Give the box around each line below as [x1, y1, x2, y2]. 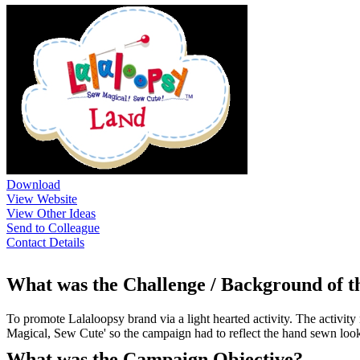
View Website [6, 191, 77, 206]
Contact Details [6, 235, 84, 249]
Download [6, 177, 60, 191]
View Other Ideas [6, 206, 96, 220]
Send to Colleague [6, 220, 100, 235]
